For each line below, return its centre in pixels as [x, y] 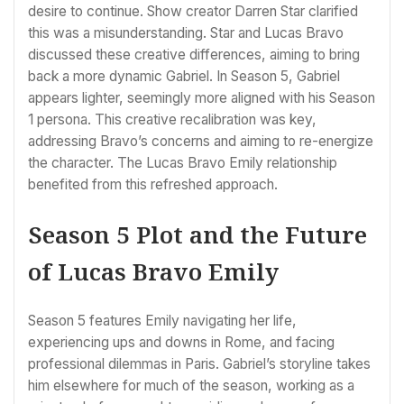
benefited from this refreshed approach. [153, 184]
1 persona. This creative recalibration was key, [172, 119]
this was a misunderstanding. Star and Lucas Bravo [186, 32]
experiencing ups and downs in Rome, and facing [181, 342]
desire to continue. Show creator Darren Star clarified [193, 11]
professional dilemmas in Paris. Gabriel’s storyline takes [199, 363]
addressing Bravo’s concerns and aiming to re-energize [201, 141]
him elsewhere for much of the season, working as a [191, 385]
